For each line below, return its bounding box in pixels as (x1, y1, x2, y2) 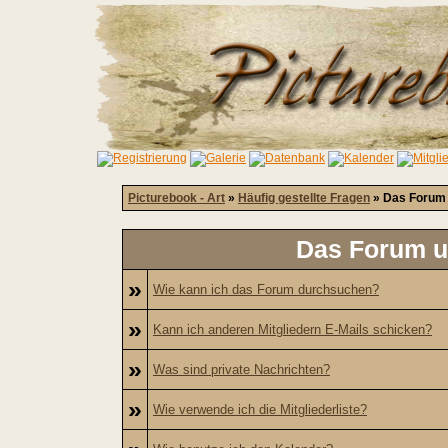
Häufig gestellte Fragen (238, 191, 370, 205)
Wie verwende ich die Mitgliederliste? (153, 402, 367, 417)
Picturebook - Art (128, 191, 225, 205)
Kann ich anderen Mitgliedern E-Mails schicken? (153, 322, 432, 337)
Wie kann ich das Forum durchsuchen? (153, 282, 379, 297)
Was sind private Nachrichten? (153, 362, 330, 377)
